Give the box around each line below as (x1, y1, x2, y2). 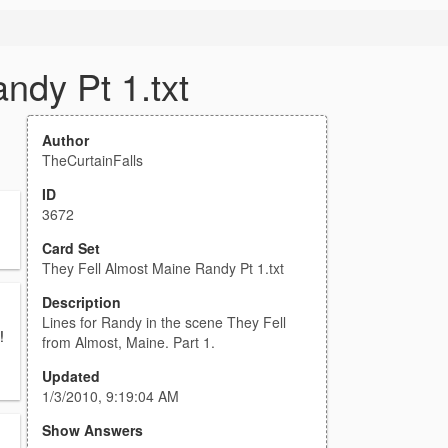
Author (42, 130, 89, 150)
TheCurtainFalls (42, 150, 143, 170)
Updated (42, 366, 100, 386)
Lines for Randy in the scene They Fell (42, 312, 286, 332)
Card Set (42, 238, 100, 258)
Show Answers (42, 420, 143, 440)
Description (42, 292, 121, 312)
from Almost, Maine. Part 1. (42, 332, 215, 352)
